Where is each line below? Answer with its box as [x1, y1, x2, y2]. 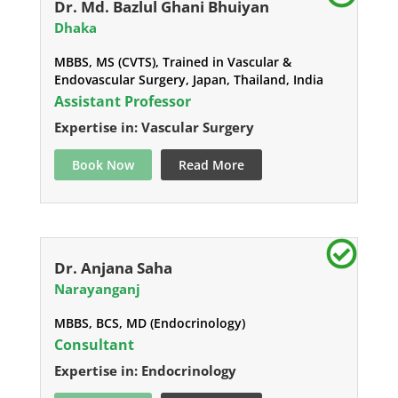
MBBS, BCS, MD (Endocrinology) [53, 314, 245, 332]
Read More [178, 156, 244, 174]
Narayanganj [53, 280, 140, 298]
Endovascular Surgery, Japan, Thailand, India [53, 71, 323, 89]
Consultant [53, 335, 134, 355]
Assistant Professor [53, 92, 191, 112]
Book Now [71, 156, 134, 174]
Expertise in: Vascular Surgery [53, 118, 254, 137]
